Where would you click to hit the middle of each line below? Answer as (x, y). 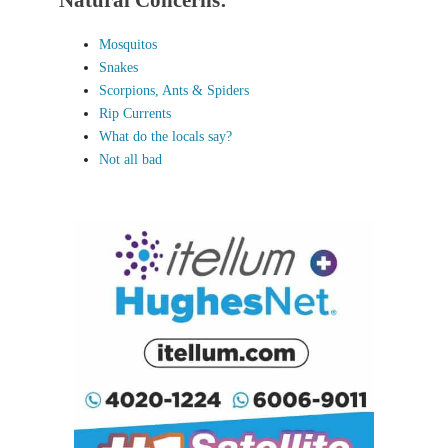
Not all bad (130, 159)
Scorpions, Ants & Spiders (174, 90)
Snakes (118, 67)
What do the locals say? (165, 136)
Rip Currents (135, 113)
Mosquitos (128, 44)
